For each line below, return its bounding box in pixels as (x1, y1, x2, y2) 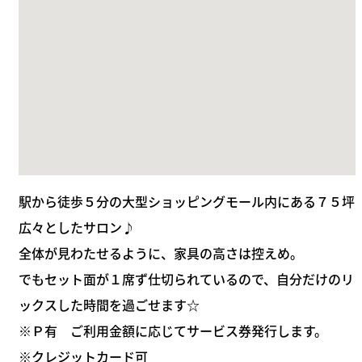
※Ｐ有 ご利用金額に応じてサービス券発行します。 (19, 320, 327, 340)
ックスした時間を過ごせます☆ (19, 294, 200, 314)
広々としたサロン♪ (19, 217, 135, 237)
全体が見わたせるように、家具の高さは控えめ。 (19, 242, 303, 263)
